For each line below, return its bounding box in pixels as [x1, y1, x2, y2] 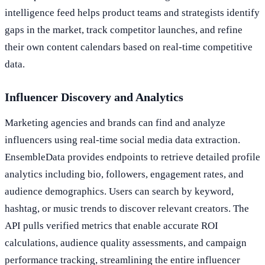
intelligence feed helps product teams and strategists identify [5, 7, 260, 19]
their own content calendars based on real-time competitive [5, 41, 253, 53]
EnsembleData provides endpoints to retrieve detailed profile [5, 151, 260, 163]
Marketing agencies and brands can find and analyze [5, 117, 225, 129]
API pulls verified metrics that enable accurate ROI [5, 220, 218, 232]
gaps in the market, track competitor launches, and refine [5, 24, 243, 36]
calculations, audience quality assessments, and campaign [5, 237, 247, 249]
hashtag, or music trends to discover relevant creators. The [5, 203, 249, 215]
